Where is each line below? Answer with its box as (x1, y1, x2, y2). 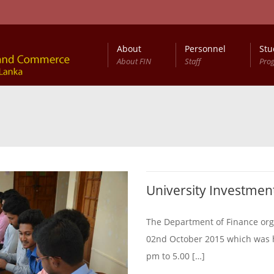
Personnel (185, 43, 226, 54)
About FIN (117, 56, 151, 67)
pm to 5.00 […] (146, 250, 205, 262)
